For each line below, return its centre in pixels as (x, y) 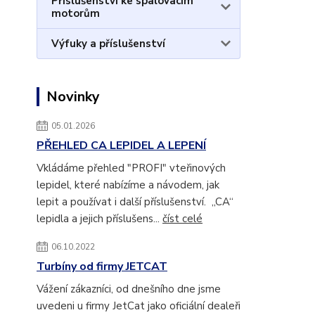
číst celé (182, 219)
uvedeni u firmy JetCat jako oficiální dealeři (139, 306)
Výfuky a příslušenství (108, 44)
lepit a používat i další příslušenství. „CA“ (135, 202)
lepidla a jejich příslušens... (99, 219)
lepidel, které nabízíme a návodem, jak (128, 185)
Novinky (73, 97)
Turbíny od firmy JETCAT (102, 266)
